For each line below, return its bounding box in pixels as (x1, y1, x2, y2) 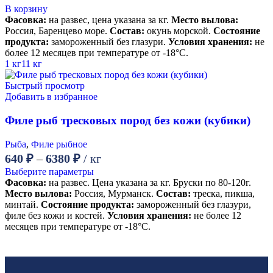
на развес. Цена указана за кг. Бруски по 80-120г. (46, 177, 251, 188)
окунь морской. (144, 26, 213, 37)
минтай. (5, 199, 41, 210)
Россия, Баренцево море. (5, 26, 110, 37)
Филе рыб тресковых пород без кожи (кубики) (5, 113, 250, 127)
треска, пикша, (191, 188, 255, 199)
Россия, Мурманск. (72, 188, 156, 199)
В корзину (5, 4, 48, 15)
